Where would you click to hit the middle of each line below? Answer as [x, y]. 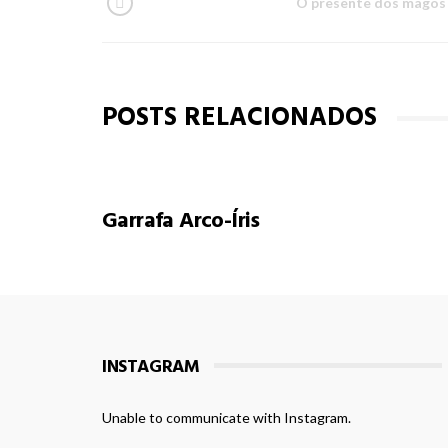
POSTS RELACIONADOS [239, 117]
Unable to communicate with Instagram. [226, 417]
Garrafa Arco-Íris [181, 220]
